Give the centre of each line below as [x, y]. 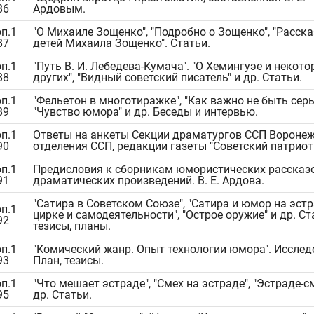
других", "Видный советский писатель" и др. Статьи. [168, 77]
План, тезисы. [68, 260]
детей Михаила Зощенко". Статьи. [122, 43]
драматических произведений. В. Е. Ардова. [149, 180]
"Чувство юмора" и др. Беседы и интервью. [145, 112]
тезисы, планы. [72, 226]
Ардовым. [59, 9]
